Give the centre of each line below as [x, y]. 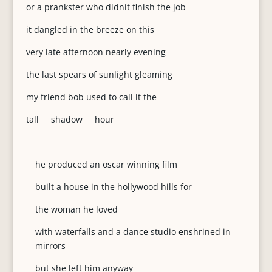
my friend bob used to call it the [91, 97]
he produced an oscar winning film [106, 164]
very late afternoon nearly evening [96, 52]
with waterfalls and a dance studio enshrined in [133, 232]
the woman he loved [76, 209]
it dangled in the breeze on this [90, 29]
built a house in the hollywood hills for [113, 187]
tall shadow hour [70, 119]
